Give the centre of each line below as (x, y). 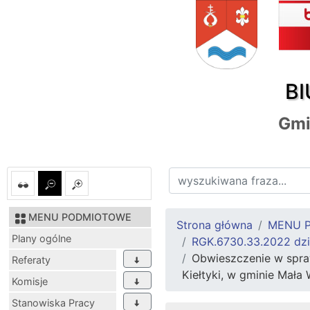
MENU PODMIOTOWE (80, 217)
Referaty (31, 260)
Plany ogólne (42, 239)
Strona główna (215, 225)
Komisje (30, 282)
